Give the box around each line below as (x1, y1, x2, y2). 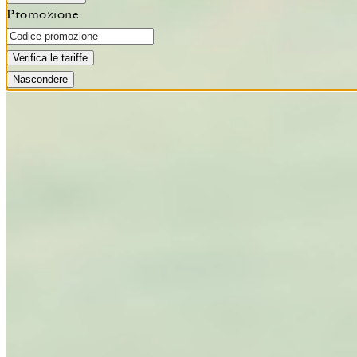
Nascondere (13, 73, 68, 85)
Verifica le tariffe (13, 52, 88, 64)
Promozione (6, 6, 79, 22)
